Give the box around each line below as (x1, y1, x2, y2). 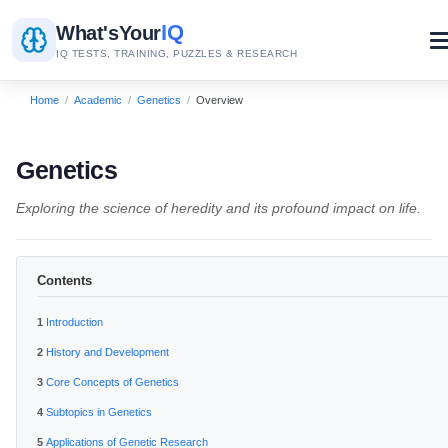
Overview (196, 94, 243, 106)
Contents (37, 273, 92, 288)
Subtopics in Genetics (46, 406, 152, 418)
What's (56, 22, 119, 44)
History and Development (46, 346, 169, 358)
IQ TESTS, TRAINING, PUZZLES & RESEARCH (56, 48, 297, 59)
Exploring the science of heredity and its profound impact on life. (16, 200, 421, 216)
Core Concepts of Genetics (46, 376, 179, 388)
